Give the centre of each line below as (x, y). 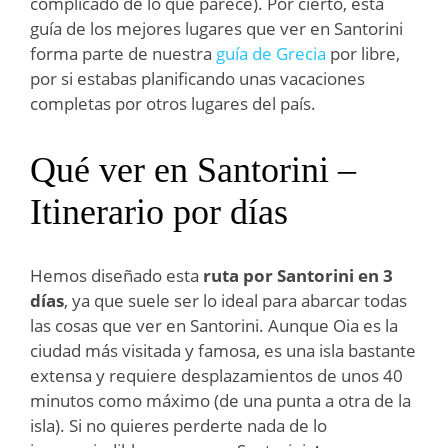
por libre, (363, 53)
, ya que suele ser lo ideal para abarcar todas (235, 300)
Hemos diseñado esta (116, 275)
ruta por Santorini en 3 (298, 275)
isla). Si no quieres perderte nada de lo (178, 425)
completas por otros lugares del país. (173, 103)
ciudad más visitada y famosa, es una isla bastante (223, 350)
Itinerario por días (159, 211)
